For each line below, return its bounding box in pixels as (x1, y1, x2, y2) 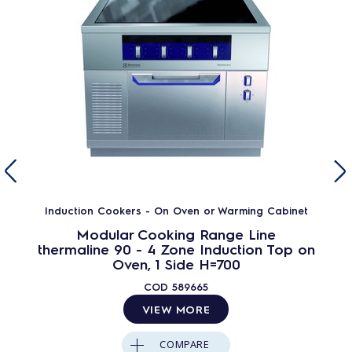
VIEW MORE (141, 302, 211, 316)
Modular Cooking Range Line (76, 225, 276, 243)
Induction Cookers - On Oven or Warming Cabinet (44, 203, 308, 217)
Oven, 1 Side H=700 (112, 255, 240, 273)
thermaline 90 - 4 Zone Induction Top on (37, 240, 315, 258)
